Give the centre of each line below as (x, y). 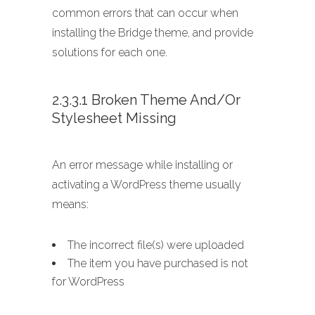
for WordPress (88, 282)
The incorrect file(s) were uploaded (156, 245)
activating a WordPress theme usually (147, 185)
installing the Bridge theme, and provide (153, 33)
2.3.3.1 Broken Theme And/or (146, 100)
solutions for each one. (110, 53)
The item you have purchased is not (158, 264)
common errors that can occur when (145, 13)
